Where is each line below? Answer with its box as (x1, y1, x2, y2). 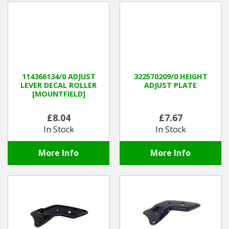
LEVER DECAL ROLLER (20, 80, 97, 90)
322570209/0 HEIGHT (133, 72, 208, 82)
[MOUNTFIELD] (32, 89, 85, 99)
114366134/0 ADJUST (21, 72, 96, 82)
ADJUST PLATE (144, 80, 197, 90)
